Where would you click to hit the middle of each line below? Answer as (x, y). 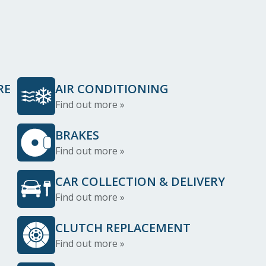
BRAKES (77, 135)
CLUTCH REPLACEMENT (123, 228)
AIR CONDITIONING (112, 89)
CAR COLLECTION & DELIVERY (140, 181)
